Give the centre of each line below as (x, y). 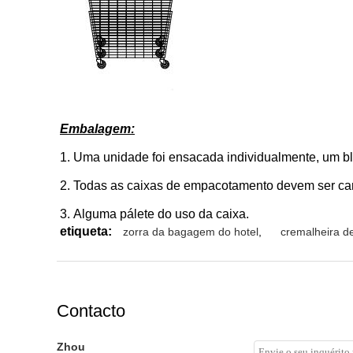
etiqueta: (86, 231)
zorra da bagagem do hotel (191, 232)
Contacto (91, 311)
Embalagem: (97, 129)
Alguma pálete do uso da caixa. (161, 214)
